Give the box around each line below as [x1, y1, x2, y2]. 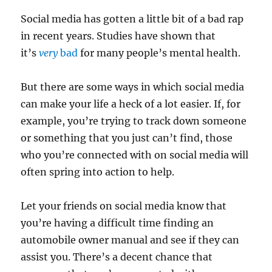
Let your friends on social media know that [21, 200, 227, 212]
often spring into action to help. [21, 166, 175, 178]
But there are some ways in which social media [21, 81, 245, 93]
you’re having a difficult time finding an [21, 217, 214, 229]
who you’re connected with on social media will [21, 149, 249, 161]
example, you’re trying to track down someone [21, 115, 247, 127]
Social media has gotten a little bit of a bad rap [21, 13, 244, 25]
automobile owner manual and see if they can [21, 234, 240, 246]
